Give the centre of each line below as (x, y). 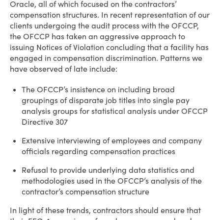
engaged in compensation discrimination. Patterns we (106, 58)
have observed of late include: (64, 69)
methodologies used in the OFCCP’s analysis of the (112, 181)
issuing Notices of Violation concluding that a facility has (109, 47)
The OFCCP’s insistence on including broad (98, 89)
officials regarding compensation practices (98, 151)
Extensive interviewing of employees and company (112, 140)
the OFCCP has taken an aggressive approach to (97, 36)
